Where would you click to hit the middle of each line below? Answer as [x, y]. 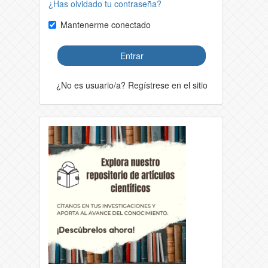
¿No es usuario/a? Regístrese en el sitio [132, 85]
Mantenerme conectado [106, 24]
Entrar [132, 55]
